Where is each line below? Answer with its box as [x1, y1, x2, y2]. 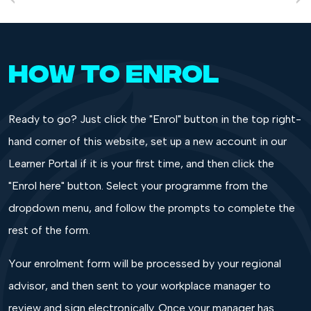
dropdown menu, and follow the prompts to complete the [8, 201, 295, 215]
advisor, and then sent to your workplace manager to [8, 278, 271, 292]
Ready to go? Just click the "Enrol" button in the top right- [8, 112, 301, 126]
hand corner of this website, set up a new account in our [8, 134, 287, 148]
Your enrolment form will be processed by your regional [8, 256, 281, 270]
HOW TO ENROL [8, 55, 219, 86]
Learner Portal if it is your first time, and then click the [8, 156, 274, 170]
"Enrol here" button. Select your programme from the [8, 178, 268, 192]
